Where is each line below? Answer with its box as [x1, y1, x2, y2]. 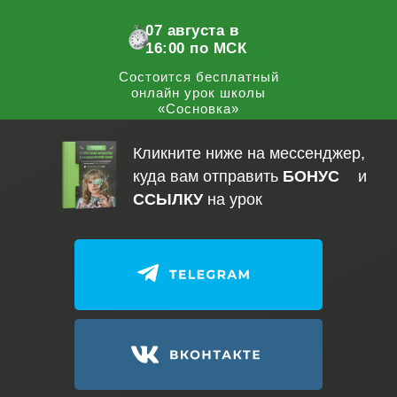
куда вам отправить [132, 167, 283, 185]
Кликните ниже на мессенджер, [132, 144, 365, 162]
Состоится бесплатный [118, 69, 279, 84]
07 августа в [145, 22, 238, 39]
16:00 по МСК [145, 40, 246, 57]
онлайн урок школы [131, 85, 266, 100]
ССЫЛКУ [132, 191, 203, 208]
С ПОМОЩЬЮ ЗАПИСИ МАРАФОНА [72, 374, 325, 389]
